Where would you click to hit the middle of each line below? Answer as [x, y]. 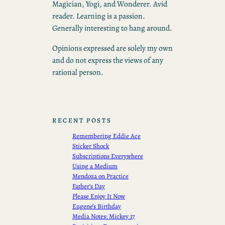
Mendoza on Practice [100, 176]
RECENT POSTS [82, 121]
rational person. [78, 72]
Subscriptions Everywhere [108, 156]
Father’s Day [89, 186]
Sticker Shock [91, 146]
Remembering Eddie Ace [106, 136]
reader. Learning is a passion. [99, 16]
